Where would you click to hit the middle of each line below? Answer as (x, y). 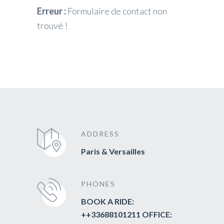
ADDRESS (100, 133)
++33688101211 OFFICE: (126, 214)
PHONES (98, 183)
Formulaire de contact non (116, 11)
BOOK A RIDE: (107, 201)
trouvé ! (52, 25)
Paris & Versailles (113, 151)
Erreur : (51, 11)
